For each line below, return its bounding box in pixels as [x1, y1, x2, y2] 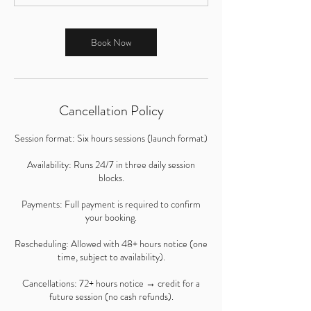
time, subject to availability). [57, 250, 165, 264]
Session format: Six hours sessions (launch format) [15, 131, 208, 145]
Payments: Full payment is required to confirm [22, 197, 201, 211]
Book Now [91, 35, 131, 49]
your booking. [85, 210, 137, 224]
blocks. [98, 171, 124, 185]
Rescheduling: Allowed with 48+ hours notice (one [15, 237, 208, 251]
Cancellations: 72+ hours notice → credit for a [22, 276, 200, 290]
